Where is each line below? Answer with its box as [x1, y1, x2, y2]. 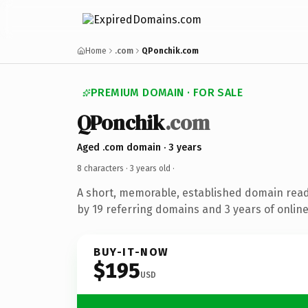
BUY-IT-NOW [93, 245, 169, 258]
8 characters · [77, 163, 130, 173]
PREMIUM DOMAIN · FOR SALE [91, 86, 243, 99]
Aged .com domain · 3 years [77, 141, 201, 153]
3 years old [130, 163, 170, 173]
